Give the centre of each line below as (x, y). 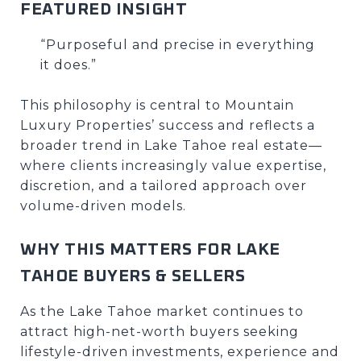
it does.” (68, 64)
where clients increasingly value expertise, (173, 165)
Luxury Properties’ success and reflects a (168, 125)
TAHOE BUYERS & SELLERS (133, 276)
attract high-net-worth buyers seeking (160, 331)
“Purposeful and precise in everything (177, 44)
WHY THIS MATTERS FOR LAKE (150, 249)
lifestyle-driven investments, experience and (180, 351)
